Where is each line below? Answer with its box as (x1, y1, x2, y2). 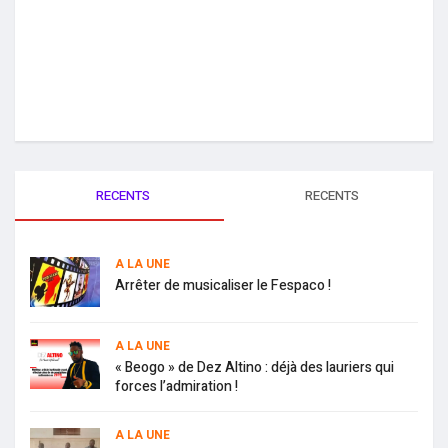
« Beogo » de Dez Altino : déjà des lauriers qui (115, 357, 394, 379)
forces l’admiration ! (115, 376, 238, 398)
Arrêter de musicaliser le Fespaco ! (115, 275, 331, 297)
